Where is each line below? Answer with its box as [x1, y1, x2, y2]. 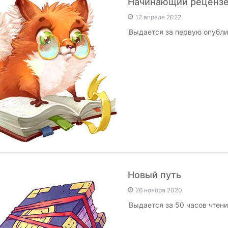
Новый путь [128, 169, 181, 180]
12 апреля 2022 [134, 13, 181, 21]
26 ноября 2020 [134, 186, 182, 194]
